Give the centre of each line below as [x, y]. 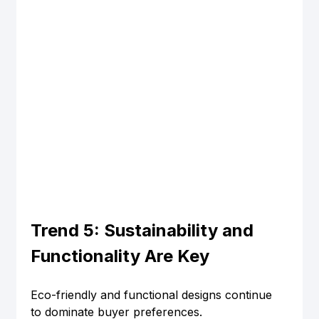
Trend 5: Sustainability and [144, 231]
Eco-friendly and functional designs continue [153, 295]
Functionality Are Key [120, 256]
